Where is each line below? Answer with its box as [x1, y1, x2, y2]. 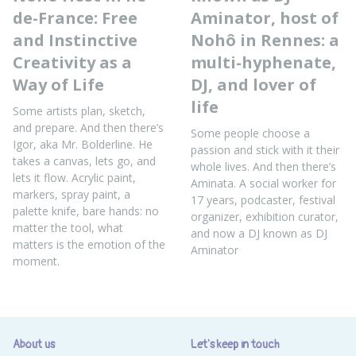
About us [13, 338, 55, 351]
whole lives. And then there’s [191, 159, 336, 174]
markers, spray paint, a [13, 187, 130, 202]
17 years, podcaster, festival [191, 192, 335, 207]
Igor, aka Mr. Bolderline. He [13, 137, 153, 152]
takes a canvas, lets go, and [13, 153, 156, 168]
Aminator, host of [191, 7, 339, 29]
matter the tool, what [13, 220, 123, 235]
